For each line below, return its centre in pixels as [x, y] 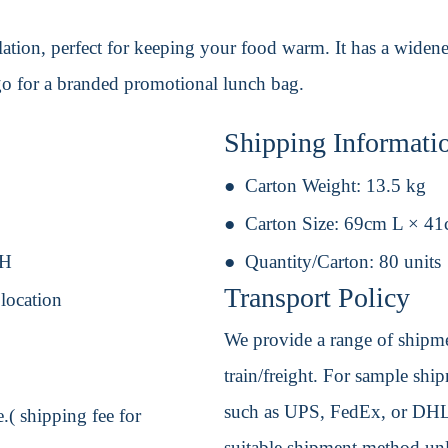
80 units [410, 262]
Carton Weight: [305, 186]
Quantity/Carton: [312, 262]
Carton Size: [294, 224]
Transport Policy [317, 298]
